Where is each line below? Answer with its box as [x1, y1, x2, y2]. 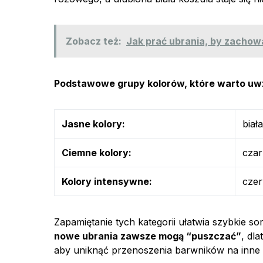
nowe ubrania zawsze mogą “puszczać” [54, 230, 241, 242]
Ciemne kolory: [62, 147, 131, 159]
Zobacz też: [66, 35, 122, 47]
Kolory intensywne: [62, 176, 152, 187]
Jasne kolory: [62, 118, 125, 130]
